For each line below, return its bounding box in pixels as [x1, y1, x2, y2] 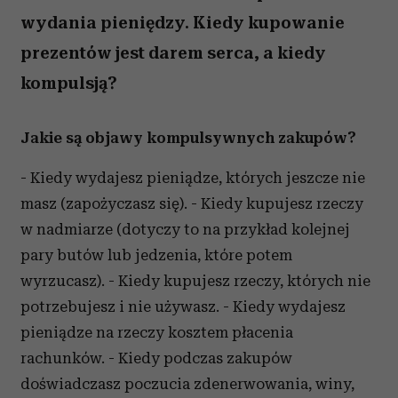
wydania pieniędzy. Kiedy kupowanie [20, 12, 345, 33]
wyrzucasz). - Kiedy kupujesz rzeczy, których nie [20, 272, 370, 290]
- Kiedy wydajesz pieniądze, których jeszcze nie [20, 169, 365, 187]
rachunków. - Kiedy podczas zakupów [20, 349, 292, 367]
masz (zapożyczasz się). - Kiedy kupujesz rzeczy [20, 195, 363, 212]
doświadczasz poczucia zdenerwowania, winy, [20, 375, 354, 393]
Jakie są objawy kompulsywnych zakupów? [20, 129, 356, 147]
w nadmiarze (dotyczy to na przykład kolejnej [20, 220, 350, 238]
